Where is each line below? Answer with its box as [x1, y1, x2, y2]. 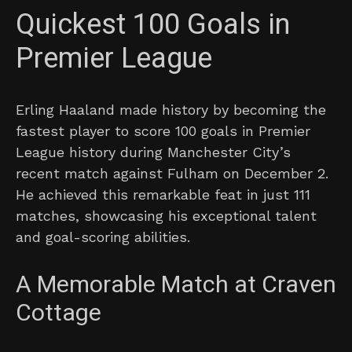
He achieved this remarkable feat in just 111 [16, 186, 310, 203]
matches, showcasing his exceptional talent [16, 207, 317, 225]
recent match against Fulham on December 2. [16, 165, 328, 182]
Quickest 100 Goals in [16, 4, 290, 46]
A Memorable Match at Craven [16, 268, 336, 303]
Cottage [16, 296, 101, 332]
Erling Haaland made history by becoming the [16, 101, 326, 119]
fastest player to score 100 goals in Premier [16, 123, 310, 140]
